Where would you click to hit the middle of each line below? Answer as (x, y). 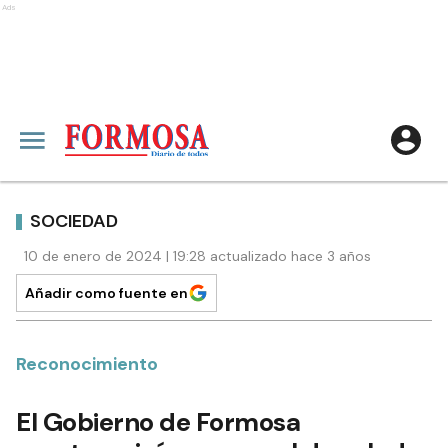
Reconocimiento (87, 364)
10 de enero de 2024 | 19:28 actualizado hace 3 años (197, 256)
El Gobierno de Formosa (158, 422)
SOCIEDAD (74, 220)
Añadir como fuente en (106, 293)
